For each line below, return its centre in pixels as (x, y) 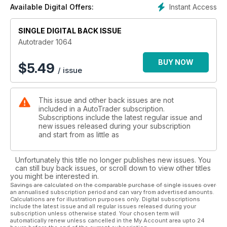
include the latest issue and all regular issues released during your (103, 206)
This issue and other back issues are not (106, 100)
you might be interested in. (54, 176)
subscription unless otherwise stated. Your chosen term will (95, 213)
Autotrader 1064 (45, 42)
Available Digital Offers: (52, 7)
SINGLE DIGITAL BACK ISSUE (70, 30)
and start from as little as (79, 134)
